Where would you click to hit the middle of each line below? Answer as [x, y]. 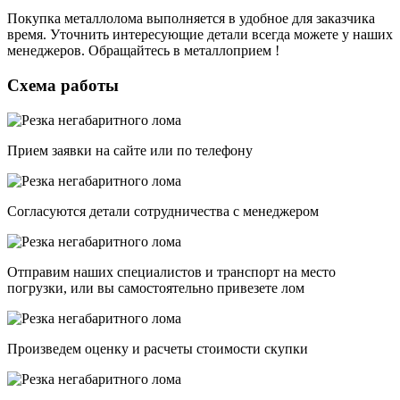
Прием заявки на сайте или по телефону [130, 150]
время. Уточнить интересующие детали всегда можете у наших [200, 35]
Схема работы [63, 86]
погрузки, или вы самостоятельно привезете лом [156, 287]
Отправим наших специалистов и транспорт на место [171, 271]
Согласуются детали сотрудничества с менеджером [163, 211]
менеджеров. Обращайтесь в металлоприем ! [143, 51]
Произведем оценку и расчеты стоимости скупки [158, 348]
